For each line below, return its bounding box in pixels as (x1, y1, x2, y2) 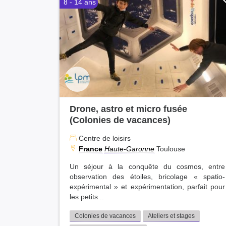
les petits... (70, 193, 104, 201)
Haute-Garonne (104, 144, 154, 153)
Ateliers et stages (148, 212, 195, 219)
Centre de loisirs (77, 134, 131, 142)
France (79, 144, 102, 153)
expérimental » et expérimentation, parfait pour (70, 183, 225, 191)
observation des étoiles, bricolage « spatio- (70, 173, 225, 181)
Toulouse (154, 144, 185, 153)
